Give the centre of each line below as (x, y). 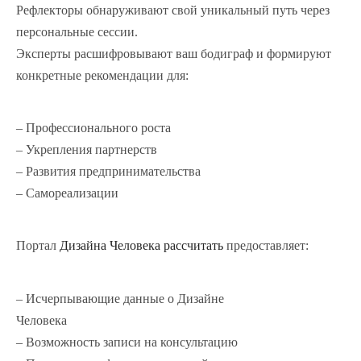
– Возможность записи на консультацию (127, 342)
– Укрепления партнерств (87, 149)
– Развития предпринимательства (108, 171)
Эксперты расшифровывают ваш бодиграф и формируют (174, 53)
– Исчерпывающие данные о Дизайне (120, 298)
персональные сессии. (77, 31)
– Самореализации (67, 193)
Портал (38, 246)
